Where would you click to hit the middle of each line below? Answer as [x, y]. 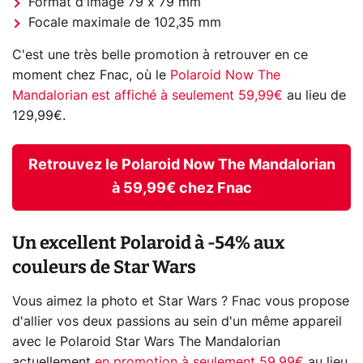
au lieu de [314, 95]
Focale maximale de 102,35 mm [125, 22]
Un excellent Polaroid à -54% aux [149, 243]
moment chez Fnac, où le [91, 75]
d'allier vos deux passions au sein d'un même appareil [177, 322]
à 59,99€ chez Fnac [181, 188]
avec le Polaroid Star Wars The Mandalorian [146, 342]
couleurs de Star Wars [104, 267]
